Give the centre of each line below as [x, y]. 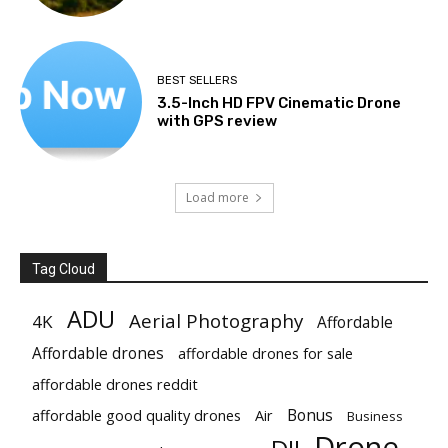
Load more [217, 198]
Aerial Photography [216, 321]
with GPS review [217, 120]
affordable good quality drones [136, 415]
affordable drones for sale [265, 353]
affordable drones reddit [115, 384]
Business [375, 416]
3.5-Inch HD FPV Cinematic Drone [279, 102]
